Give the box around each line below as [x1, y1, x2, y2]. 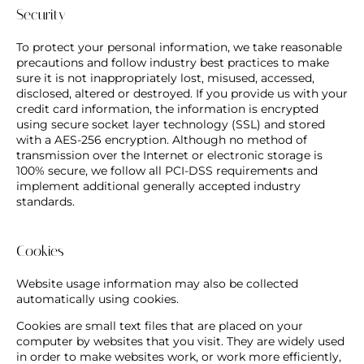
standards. [16, 193, 75, 209]
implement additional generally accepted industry [16, 178, 301, 193]
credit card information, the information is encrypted [16, 101, 318, 116]
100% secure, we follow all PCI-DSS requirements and [16, 162, 318, 178]
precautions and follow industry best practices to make [16, 54, 329, 70]
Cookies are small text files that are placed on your [16, 318, 303, 333]
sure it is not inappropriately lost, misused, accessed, [16, 70, 314, 85]
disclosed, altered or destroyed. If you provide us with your [16, 85, 348, 101]
